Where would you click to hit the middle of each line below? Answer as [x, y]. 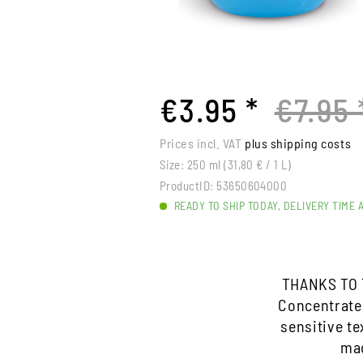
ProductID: [187, 186]
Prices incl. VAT [203, 143]
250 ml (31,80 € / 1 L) [239, 164]
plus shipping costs [298, 143]
